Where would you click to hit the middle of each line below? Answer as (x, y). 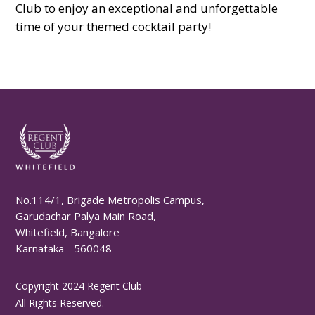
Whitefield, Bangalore (68, 232)
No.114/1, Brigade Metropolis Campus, (110, 199)
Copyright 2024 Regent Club (79, 285)
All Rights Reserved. (60, 302)
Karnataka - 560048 (64, 248)
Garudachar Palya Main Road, (86, 216)
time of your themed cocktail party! (114, 26)
